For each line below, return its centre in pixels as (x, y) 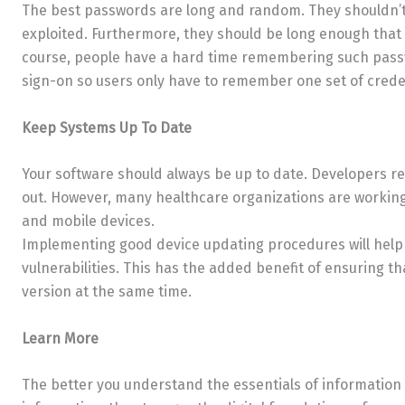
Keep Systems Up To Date (107, 127)
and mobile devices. (88, 221)
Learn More (60, 338)
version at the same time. (107, 292)
